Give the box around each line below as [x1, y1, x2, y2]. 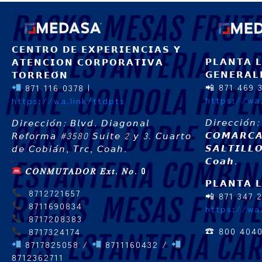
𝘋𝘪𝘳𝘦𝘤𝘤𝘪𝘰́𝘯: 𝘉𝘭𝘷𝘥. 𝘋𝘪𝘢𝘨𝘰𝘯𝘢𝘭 [12, 116, 150, 129]
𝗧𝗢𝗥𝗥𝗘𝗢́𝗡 [12, 68, 68, 81]
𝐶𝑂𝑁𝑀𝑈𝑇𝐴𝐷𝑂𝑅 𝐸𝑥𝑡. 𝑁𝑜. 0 [25, 164, 147, 177]
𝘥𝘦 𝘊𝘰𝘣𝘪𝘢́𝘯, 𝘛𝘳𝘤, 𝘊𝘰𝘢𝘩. [12, 142, 127, 154]
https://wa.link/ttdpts [12, 94, 125, 106]
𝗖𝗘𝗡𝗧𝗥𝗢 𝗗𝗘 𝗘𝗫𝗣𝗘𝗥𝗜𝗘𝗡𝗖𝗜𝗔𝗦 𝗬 [12, 42, 181, 55]
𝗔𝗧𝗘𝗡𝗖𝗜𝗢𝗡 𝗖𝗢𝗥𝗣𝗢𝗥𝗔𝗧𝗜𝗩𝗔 [12, 55, 164, 68]
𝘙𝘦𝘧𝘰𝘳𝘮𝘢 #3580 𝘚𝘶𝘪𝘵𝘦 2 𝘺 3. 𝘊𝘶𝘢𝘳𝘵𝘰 [12, 129, 192, 142]
